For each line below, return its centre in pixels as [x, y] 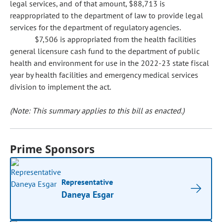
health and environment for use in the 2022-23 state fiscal [110, 63]
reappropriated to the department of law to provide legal [107, 15]
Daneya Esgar [88, 194]
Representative [87, 182]
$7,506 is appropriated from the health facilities [116, 39]
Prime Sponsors [53, 149]
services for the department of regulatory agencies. [96, 27]
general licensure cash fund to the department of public [105, 51]
